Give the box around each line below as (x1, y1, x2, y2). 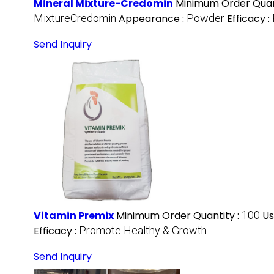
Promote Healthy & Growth (79, 224, 207, 237)
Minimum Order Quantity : (116, 209, 242, 223)
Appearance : (119, 12, 187, 26)
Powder (187, 12, 224, 25)
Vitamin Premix (34, 209, 114, 223)
